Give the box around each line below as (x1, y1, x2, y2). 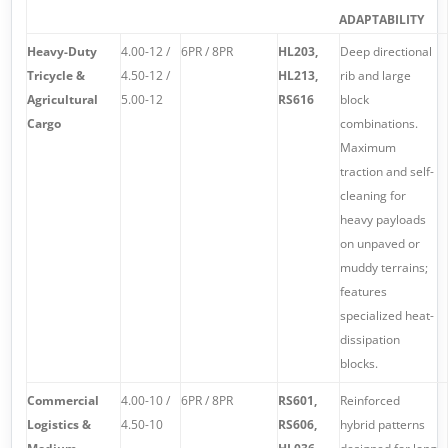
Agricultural (26, 90, 98, 108)
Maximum (339, 138, 396, 156)
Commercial (26, 391, 99, 409)
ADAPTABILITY (338, 10, 424, 28)
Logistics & (26, 415, 91, 433)
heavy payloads (339, 210, 426, 228)
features (339, 282, 387, 300)
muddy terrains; (339, 258, 428, 276)
